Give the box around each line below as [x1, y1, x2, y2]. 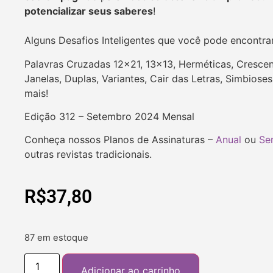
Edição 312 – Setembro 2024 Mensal [24, 110, 194, 122]
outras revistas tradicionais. [24, 148, 152, 161]
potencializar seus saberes [24, 5, 153, 18]
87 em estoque [24, 232, 88, 244]
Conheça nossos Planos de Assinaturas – [24, 133, 213, 146]
